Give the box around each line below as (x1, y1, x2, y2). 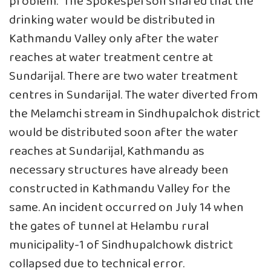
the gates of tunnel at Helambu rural (9, 216, 209, 237)
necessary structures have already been (9, 160, 229, 180)
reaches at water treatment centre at (9, 47, 213, 68)
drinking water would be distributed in (9, 10, 215, 30)
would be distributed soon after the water (9, 122, 238, 143)
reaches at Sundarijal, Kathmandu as (9, 141, 204, 162)
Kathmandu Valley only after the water (9, 28, 219, 49)
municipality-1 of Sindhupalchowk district (9, 235, 233, 255)
